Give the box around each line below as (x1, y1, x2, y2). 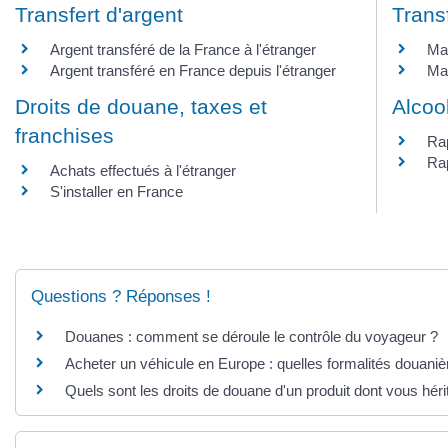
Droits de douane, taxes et (15, 94, 267, 118)
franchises (15, 123, 114, 147)
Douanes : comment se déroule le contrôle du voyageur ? (65, 328, 438, 345)
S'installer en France (50, 182, 183, 200)
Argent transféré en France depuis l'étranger (50, 61, 336, 79)
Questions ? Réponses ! (31, 287, 211, 306)
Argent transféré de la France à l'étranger (50, 40, 316, 58)
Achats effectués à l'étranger (50, 161, 236, 179)
